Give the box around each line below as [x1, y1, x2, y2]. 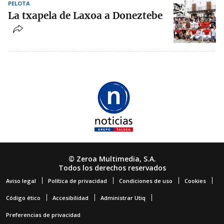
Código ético [6, 194, 40, 202]
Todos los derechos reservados [58, 163, 166, 173]
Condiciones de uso [119, 177, 172, 185]
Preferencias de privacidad [6, 211, 80, 219]
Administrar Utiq [100, 194, 145, 202]
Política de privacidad [48, 177, 107, 185]
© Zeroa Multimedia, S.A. [68, 154, 156, 164]
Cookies [184, 177, 206, 185]
